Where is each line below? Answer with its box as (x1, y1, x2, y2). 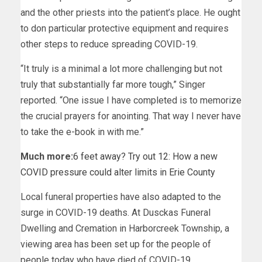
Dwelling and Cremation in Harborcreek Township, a (20, 222, 229, 234)
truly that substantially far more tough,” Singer (20, 78, 205, 90)
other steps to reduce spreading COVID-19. (20, 38, 198, 50)
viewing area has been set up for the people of (20, 238, 211, 250)
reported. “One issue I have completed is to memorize (20, 94, 242, 106)
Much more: (20, 150, 73, 162)
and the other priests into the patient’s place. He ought (20, 6, 240, 18)
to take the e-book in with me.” (20, 126, 144, 137)
